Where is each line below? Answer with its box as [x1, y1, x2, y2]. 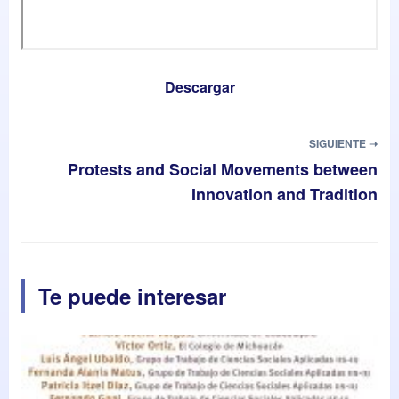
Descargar [164, 76, 235, 97]
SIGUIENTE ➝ [309, 134, 378, 151]
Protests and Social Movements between [68, 157, 378, 181]
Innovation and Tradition [191, 182, 378, 206]
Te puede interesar [38, 280, 226, 311]
